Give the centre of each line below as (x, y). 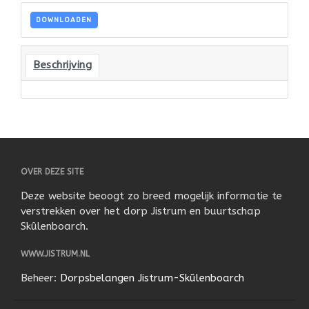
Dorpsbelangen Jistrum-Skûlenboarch (152, 278)
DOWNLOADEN (64, 20)
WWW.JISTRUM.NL (55, 254)
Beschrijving (63, 66)
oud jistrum (182, 70)
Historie (175, 51)
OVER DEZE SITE (52, 172)
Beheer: (40, 278)
